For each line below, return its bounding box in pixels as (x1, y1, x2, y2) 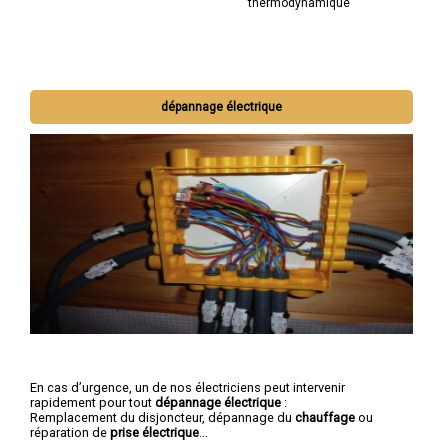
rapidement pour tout (30, 394, 155, 410)
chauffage (295, 409, 355, 425)
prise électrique (110, 424, 199, 440)
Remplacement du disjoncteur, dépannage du (30, 409, 295, 425)
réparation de (30, 424, 110, 440)
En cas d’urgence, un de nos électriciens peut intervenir (30, 379, 345, 395)
